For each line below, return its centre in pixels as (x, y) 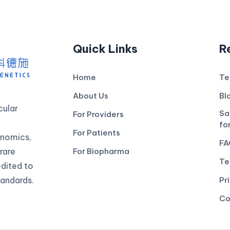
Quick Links (105, 49)
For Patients (96, 133)
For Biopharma (101, 151)
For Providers (98, 114)
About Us (90, 96)
